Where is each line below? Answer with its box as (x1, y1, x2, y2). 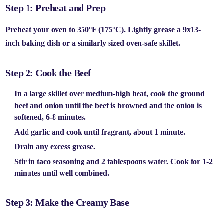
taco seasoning (37, 157, 85, 165)
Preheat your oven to (5, 26, 78, 34)
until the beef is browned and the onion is (63, 101, 202, 110)
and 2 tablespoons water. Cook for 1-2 (84, 157, 213, 165)
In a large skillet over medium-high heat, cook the (14, 89, 181, 98)
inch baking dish (5, 39, 61, 47)
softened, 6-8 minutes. (14, 113, 86, 121)
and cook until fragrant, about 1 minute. (50, 128, 186, 136)
